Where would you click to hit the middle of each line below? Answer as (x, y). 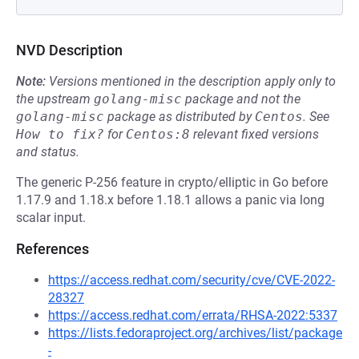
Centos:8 (158, 134)
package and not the (241, 99)
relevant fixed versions (254, 134)
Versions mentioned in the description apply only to (192, 81)
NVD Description (69, 50)
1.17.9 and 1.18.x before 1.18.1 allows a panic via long (170, 200)
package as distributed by (179, 117)
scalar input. (51, 218)
